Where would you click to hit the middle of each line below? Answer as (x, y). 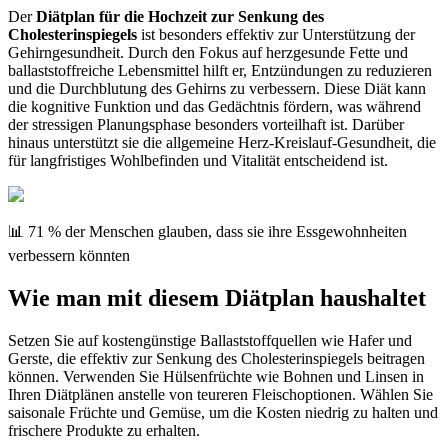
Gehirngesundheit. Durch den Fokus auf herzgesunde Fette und (208, 53)
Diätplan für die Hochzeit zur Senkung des (180, 17)
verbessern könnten (69, 256)
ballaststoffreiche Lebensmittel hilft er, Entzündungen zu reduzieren (220, 71)
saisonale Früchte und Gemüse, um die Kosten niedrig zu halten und (223, 413)
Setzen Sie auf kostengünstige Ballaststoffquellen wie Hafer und (210, 341)
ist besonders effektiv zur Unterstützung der (276, 35)
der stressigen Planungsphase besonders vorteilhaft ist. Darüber (206, 125)
